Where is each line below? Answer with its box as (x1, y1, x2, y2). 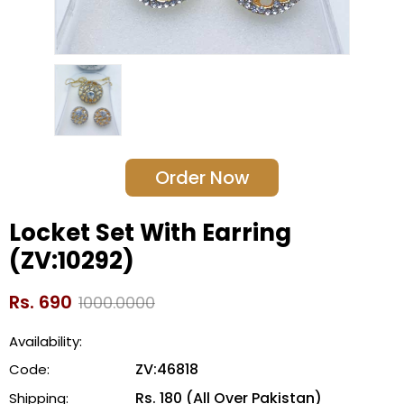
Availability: (9, 332, 82, 352)
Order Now (154, 165, 250, 191)
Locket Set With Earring (9, 216, 291, 250)
